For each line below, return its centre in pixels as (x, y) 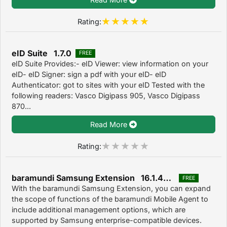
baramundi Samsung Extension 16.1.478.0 (167, 178)
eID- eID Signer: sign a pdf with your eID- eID (89, 74)
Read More (110, 124)
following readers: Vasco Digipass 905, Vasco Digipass (106, 95)
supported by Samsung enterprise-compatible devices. (107, 220)
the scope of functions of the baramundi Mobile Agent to (110, 199)
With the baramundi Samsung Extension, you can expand (111, 188)
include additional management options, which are (99, 210)
